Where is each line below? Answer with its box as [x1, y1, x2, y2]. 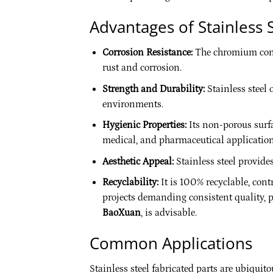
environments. [102, 98, 163, 110]
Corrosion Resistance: [102, 47, 193, 58]
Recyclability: [102, 177, 158, 188]
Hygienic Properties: [102, 119, 186, 131]
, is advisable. [140, 207, 197, 219]
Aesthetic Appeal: [102, 155, 174, 167]
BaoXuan [102, 207, 141, 219]
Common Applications [90, 233, 252, 255]
